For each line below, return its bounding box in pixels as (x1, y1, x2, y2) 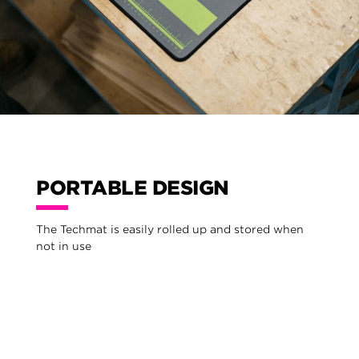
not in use (36, 240, 91, 253)
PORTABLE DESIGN (36, 176, 229, 200)
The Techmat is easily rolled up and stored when (36, 223, 304, 236)
